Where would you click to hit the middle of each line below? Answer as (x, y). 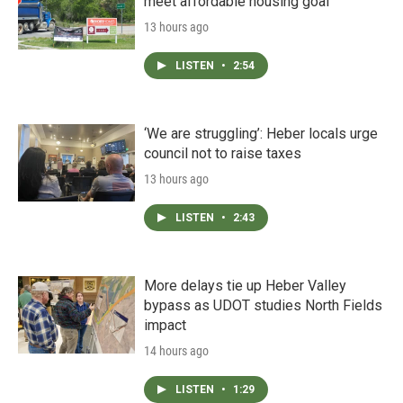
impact (165, 325)
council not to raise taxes (223, 153)
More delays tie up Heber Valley (245, 286)
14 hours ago (176, 351)
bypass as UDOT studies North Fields (263, 305)
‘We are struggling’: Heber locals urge (261, 134)
